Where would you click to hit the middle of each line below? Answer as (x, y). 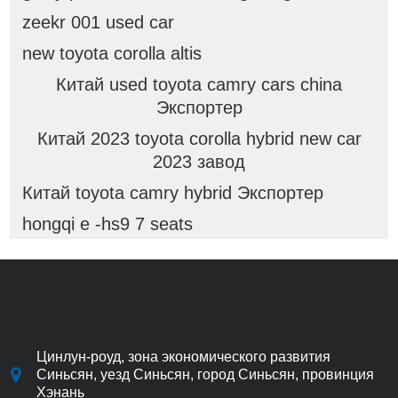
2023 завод (199, 161)
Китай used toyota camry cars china (199, 84)
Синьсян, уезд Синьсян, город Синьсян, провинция (205, 374)
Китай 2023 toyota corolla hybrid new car (199, 138)
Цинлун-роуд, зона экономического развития (183, 356)
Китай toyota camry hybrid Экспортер (172, 192)
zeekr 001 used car (98, 22)
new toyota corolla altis (111, 53)
